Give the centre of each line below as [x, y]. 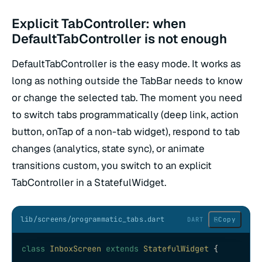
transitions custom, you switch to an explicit [112, 166]
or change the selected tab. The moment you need [127, 98]
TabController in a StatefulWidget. [89, 183]
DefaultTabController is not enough [119, 39]
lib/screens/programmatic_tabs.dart [93, 219]
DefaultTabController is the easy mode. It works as [126, 64]
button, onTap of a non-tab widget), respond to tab [126, 132]
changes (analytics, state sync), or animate [108, 149]
